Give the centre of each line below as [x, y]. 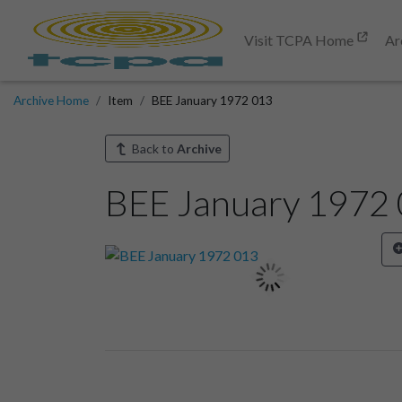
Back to [153, 149]
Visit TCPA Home [300, 40]
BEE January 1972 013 [212, 100]
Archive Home [51, 100]
